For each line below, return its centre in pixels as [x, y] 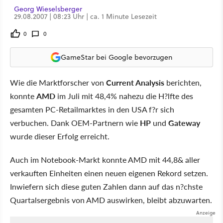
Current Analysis [135, 82]
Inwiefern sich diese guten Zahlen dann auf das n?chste [106, 186]
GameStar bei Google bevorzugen [116, 57]
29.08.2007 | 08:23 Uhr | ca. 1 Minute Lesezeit [85, 16]
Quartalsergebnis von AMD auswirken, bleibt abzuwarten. [111, 200]
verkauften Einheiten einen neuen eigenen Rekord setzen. [109, 173]
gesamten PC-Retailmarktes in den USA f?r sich [92, 109]
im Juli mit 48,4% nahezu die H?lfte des [124, 96]
